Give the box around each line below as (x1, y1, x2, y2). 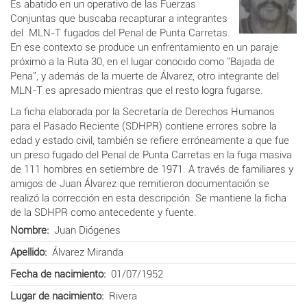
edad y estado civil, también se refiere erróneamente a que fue (10, 134, 289, 147)
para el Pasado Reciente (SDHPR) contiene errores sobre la (10, 119, 277, 132)
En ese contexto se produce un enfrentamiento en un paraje (10, 40, 278, 53)
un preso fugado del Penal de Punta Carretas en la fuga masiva (10, 148, 292, 161)
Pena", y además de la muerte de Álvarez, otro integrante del (10, 69, 279, 82)
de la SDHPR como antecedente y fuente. (10, 206, 197, 219)
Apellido (10, 245, 45, 258)
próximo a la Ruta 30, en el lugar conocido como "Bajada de (10, 55, 275, 68)
